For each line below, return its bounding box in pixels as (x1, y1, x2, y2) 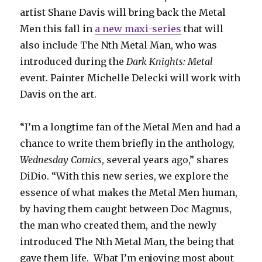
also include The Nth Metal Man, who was (20, 39, 218, 51)
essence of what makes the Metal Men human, (20, 187, 238, 199)
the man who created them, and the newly (20, 219, 217, 232)
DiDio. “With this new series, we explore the (20, 170, 229, 182)
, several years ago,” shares (102, 154, 229, 166)
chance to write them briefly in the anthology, (20, 137, 235, 150)
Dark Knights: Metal (126, 56, 213, 68)
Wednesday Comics (20, 154, 102, 166)
